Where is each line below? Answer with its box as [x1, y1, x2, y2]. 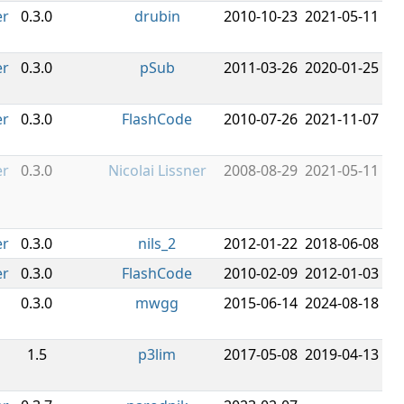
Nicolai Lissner [107, 161, 207, 180]
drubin [133, 6, 180, 26]
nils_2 [138, 234, 176, 253]
